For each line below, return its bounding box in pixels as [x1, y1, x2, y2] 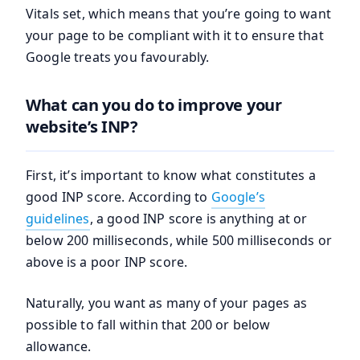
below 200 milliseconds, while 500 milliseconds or [26, 231, 332, 249]
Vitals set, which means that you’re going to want [26, 4, 331, 22]
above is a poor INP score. [26, 252, 188, 271]
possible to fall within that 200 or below [26, 315, 271, 333]
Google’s [211, 187, 265, 206]
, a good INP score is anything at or [89, 209, 308, 227]
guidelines [26, 209, 90, 227]
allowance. [26, 337, 92, 355]
